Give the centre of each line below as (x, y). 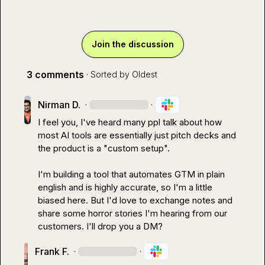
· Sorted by (108, 74)
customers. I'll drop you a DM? (101, 226)
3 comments (55, 75)
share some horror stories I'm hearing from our (133, 213)
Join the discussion (132, 44)
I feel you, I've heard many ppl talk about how (130, 122)
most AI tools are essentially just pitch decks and (137, 135)
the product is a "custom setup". (104, 148)
